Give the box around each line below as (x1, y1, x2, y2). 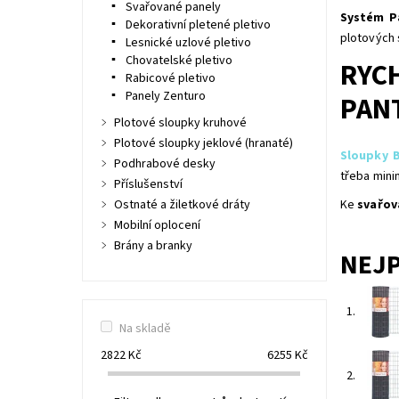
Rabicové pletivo (125, 69, 216, 87)
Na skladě (118, 320, 171, 338)
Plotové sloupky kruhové (113, 114, 247, 132)
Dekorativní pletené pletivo (125, 16, 271, 34)
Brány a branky (113, 237, 192, 255)
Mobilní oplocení (113, 216, 200, 234)
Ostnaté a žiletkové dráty (113, 196, 250, 214)
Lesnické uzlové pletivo (125, 34, 251, 52)
